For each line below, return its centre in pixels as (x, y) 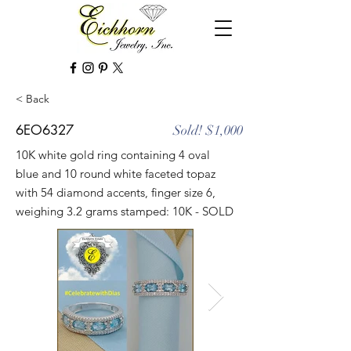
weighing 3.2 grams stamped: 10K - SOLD (125, 211)
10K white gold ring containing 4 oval (113, 155)
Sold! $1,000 (208, 130)
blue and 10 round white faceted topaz (116, 174)
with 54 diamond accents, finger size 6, (116, 192)
